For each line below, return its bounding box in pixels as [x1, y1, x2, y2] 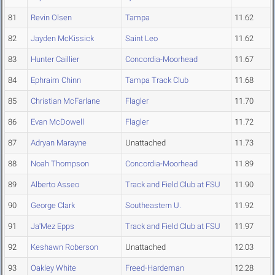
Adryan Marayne [31, 138, 87, 148]
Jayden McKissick [31, 34, 94, 44]
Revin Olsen [31, 13, 72, 23]
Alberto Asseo [31, 180, 79, 190]
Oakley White [31, 263, 76, 273]
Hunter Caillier [31, 55, 79, 64]
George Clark [31, 201, 75, 211]
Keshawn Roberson [31, 242, 98, 252]
